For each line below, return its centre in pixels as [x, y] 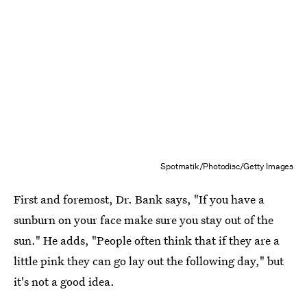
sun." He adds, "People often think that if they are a [147, 241]
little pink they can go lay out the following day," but [149, 261]
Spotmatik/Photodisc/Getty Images [227, 167]
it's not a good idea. [64, 282]
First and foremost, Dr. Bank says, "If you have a [139, 199]
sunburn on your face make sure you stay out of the [144, 220]
